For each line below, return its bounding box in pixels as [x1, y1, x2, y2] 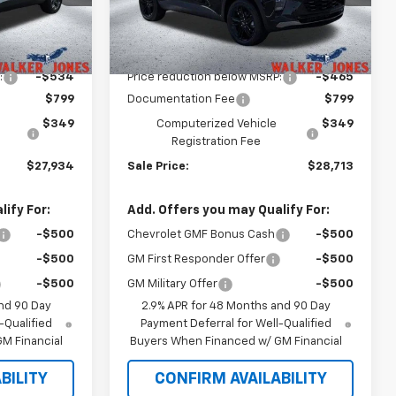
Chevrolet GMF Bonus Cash [127, 228, 276, 240]
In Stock [134, 34, 177, 44]
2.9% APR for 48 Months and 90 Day [141, 300, 331, 312]
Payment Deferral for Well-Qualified [141, 317, 332, 330]
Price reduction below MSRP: [127, 71, 283, 83]
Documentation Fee [127, 93, 236, 105]
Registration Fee [171, 135, 262, 148]
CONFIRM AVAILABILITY [154, 370, 327, 387]
